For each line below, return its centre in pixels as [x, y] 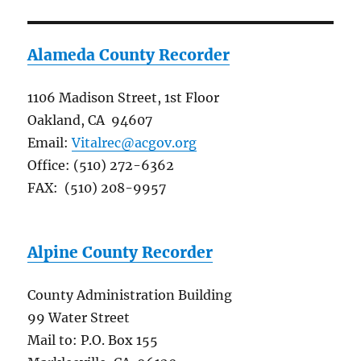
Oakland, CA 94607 [90, 120]
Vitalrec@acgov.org [135, 143]
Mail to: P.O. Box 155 [93, 340]
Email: [50, 143]
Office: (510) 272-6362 [101, 166]
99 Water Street [79, 318]
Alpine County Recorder [120, 253]
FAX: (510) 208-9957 [97, 188]
